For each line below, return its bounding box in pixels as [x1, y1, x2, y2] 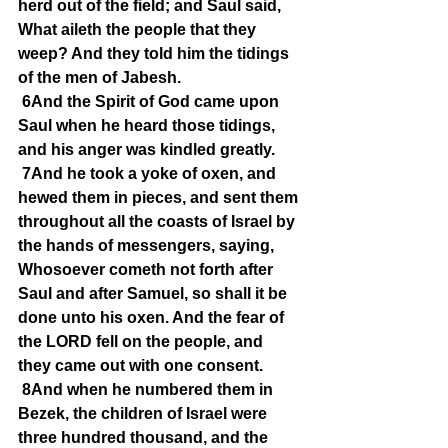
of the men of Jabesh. [18, 69, 181, 86]
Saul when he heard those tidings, [18, 117, 279, 134]
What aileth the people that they [18, 21, 260, 38]
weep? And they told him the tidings [18, 45, 293, 62]
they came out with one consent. [18, 357, 263, 374]
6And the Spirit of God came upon [22, 93, 283, 110]
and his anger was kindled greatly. [18, 141, 275, 158]
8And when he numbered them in [22, 381, 277, 398]
